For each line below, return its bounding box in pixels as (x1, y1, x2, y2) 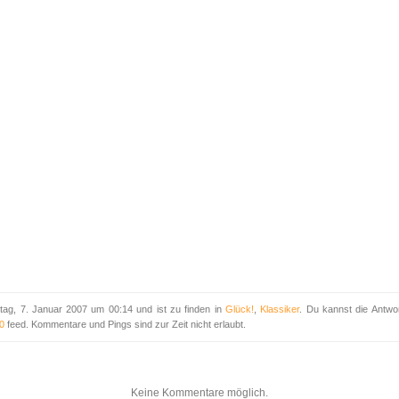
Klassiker (260, 304, 300, 315)
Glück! (224, 304, 254, 315)
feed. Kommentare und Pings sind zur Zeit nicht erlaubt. (4, 319, 246, 330)
